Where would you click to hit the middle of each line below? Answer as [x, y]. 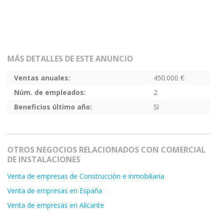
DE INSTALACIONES [44, 159]
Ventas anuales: [42, 77]
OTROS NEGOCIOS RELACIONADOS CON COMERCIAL [107, 149]
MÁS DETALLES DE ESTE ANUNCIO [70, 58]
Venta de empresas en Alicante [56, 205]
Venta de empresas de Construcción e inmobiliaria [86, 176]
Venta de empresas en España [55, 190]
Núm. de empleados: [50, 92]
